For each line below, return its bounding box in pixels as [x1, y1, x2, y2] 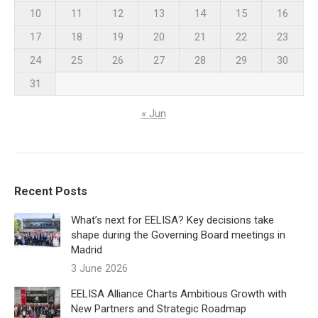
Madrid [71, 243, 102, 256]
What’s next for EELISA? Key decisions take [71, 214, 274, 226]
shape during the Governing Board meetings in [71, 229, 285, 241]
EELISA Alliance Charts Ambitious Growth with [71, 287, 287, 300]
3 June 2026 [71, 262, 128, 275]
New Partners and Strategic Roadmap [71, 302, 246, 315]
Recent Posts [14, 185, 87, 198]
